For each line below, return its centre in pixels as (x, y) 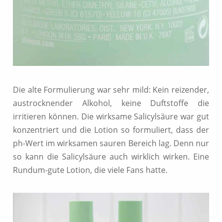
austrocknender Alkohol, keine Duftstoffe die (111, 103)
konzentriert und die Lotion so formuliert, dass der (111, 130)
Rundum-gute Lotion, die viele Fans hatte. (90, 170)
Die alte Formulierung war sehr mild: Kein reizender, (111, 89)
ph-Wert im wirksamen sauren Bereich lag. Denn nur (111, 143)
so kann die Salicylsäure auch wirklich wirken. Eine (111, 156)
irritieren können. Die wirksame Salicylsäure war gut (111, 116)
